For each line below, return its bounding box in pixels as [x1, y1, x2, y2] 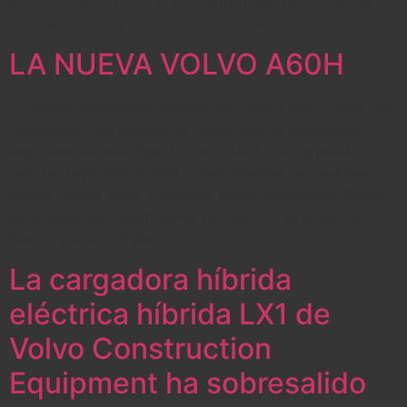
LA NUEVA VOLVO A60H [9, 46, 344, 83]
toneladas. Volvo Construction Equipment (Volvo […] [9, 14, 372, 33]
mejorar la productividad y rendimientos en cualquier [9, 164, 373, 183]
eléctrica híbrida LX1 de [9, 295, 331, 332]
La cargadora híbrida [9, 261, 292, 297]
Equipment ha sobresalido [9, 364, 366, 401]
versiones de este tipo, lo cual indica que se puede [9, 142, 358, 161]
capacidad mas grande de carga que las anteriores [9, 120, 359, 139]
